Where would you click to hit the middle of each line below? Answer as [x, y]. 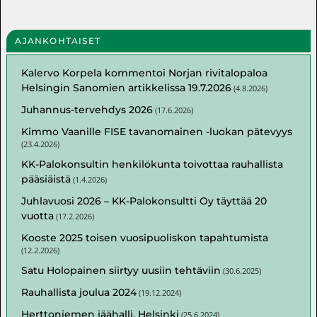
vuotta [38, 215]
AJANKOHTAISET [58, 40]
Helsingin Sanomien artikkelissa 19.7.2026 [127, 87]
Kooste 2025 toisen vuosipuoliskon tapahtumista [145, 237]
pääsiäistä [46, 179]
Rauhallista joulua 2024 [79, 292]
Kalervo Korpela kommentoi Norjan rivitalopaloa [145, 73]
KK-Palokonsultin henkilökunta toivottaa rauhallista [152, 164]
